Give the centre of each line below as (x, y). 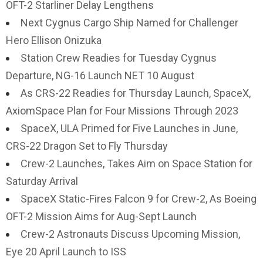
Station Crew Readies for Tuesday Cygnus (119, 58)
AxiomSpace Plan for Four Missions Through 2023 (122, 111)
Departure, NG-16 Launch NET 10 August (100, 75)
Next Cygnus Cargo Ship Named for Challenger (129, 23)
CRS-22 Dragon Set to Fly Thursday (87, 146)
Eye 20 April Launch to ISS (66, 252)
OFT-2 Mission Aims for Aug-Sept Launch (101, 216)
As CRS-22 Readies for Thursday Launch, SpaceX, (136, 93)
